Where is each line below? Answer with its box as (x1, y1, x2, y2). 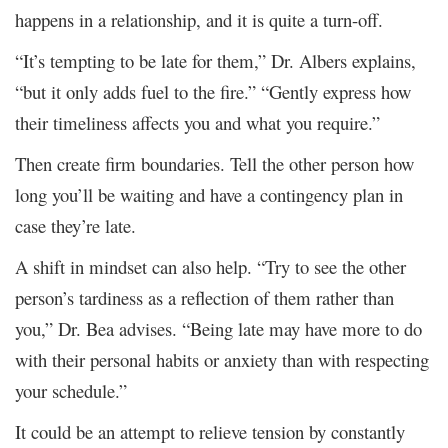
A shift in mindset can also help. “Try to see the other (15, 253, 406, 279)
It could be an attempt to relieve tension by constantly (15, 418, 405, 444)
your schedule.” (15, 377, 127, 403)
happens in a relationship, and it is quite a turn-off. (15, 6, 383, 32)
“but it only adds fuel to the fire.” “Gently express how (15, 78, 411, 104)
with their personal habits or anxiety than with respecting (15, 346, 429, 372)
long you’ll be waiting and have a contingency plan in (15, 181, 403, 207)
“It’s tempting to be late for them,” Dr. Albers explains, (15, 47, 416, 73)
